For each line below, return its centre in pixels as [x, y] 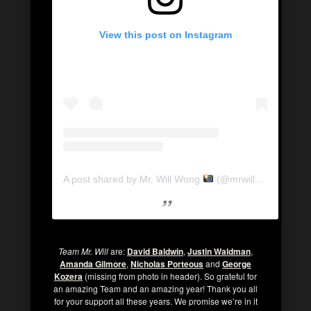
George [237, 264]
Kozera [68, 277]
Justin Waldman [219, 252]
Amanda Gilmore [93, 264]
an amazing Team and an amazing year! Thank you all [155, 289]
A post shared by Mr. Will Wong [133, 179]
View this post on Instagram [165, 35]
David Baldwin [155, 252]
